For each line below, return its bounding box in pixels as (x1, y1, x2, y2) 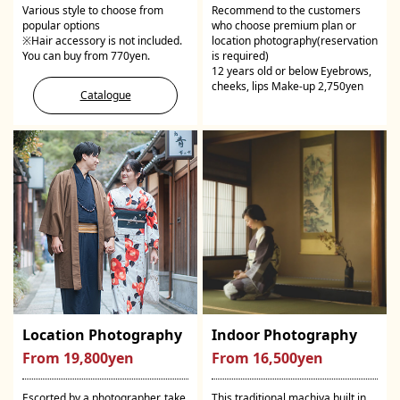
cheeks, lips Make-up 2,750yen (212, 78, 363, 94)
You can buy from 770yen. (22, 47, 150, 63)
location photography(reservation (212, 32, 378, 48)
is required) (212, 47, 269, 63)
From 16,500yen (212, 348, 323, 369)
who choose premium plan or (212, 17, 356, 33)
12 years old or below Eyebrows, (212, 62, 371, 79)
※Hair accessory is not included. (22, 32, 182, 48)
